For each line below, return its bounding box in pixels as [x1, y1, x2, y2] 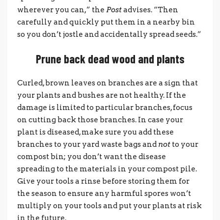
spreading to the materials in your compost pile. [17, 164, 197, 173]
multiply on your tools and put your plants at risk [17, 201, 202, 210]
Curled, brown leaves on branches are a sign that [17, 78, 198, 87]
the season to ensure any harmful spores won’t [17, 189, 191, 198]
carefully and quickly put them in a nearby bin [17, 17, 195, 27]
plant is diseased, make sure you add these [17, 127, 174, 137]
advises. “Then [122, 5, 178, 14]
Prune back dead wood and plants [35, 51, 185, 66]
